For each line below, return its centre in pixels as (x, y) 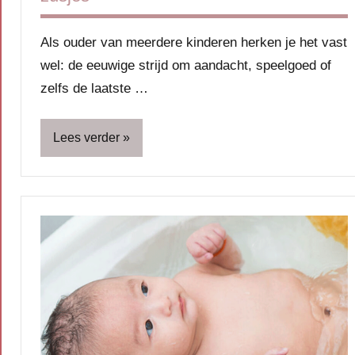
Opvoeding (78, 285)
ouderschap (81, 326)
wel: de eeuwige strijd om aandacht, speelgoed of (186, 66)
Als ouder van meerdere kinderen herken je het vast (194, 43)
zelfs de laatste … (94, 89)
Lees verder (86, 138)
